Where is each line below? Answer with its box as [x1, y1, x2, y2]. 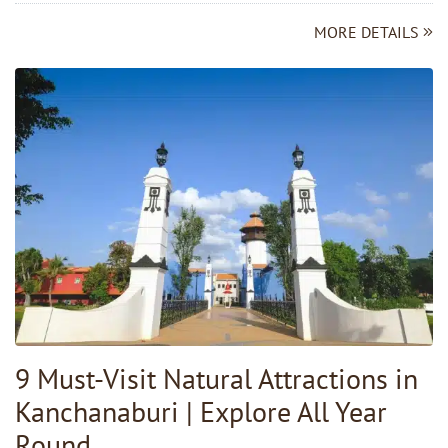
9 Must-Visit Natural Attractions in [15, 360, 418, 398]
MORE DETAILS [314, 21, 423, 42]
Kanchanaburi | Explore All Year [15, 393, 387, 431]
